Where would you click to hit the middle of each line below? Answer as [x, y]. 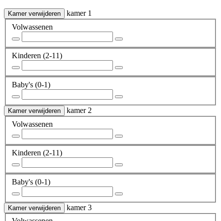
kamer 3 [79, 207]
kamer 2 [79, 110]
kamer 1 [79, 13]
